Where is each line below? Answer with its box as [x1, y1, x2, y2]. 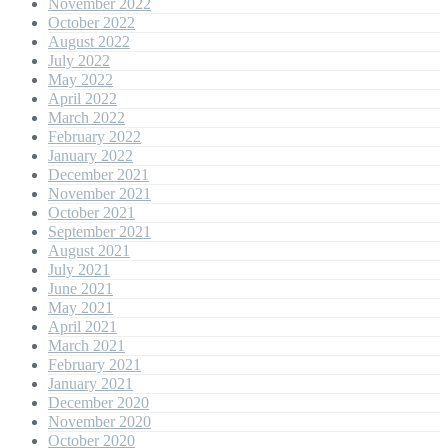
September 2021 [48, 223, 151, 241]
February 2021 [48, 356, 141, 374]
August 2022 [48, 33, 130, 51]
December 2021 [48, 166, 149, 184]
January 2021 [48, 375, 133, 393]
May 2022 [48, 71, 113, 89]
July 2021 [48, 261, 110, 279]
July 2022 [48, 52, 110, 70]
